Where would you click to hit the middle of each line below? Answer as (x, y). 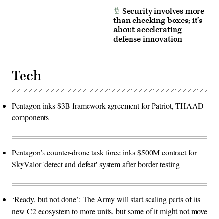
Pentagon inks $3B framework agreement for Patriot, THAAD (108, 105)
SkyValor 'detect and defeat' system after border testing (96, 164)
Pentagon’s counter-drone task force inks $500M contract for (104, 152)
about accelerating (148, 30)
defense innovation (148, 39)
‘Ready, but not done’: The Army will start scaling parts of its (106, 199)
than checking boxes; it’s (158, 20)
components (30, 117)
